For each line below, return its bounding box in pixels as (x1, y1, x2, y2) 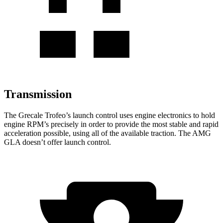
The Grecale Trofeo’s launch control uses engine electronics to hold (4, 111, 215, 120)
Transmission (4, 88, 72, 101)
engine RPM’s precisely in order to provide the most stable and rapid (4, 120, 219, 129)
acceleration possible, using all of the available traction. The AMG (4, 129, 211, 138)
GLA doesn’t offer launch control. (4, 138, 111, 147)
